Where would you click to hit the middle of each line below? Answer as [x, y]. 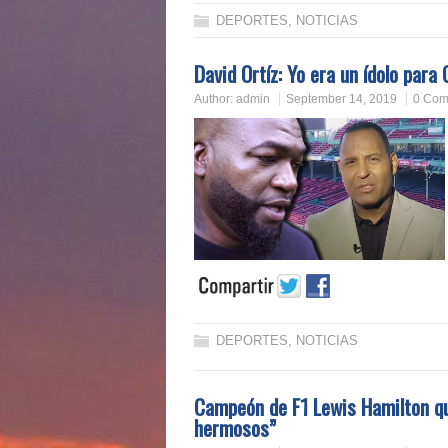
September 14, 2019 [341, 99]
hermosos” [235, 428]
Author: [215, 99]
